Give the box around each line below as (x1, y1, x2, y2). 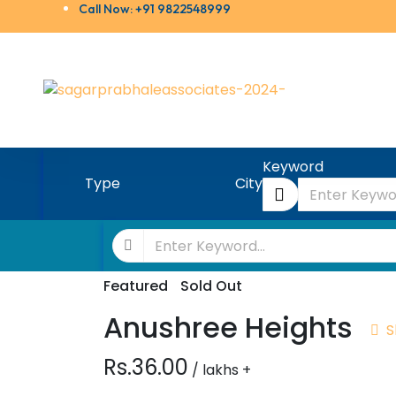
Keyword (262, 156, 324, 177)
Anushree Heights (103, 308, 353, 347)
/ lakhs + (192, 360, 251, 380)
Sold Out (180, 276, 242, 296)
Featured (103, 276, 168, 296)
